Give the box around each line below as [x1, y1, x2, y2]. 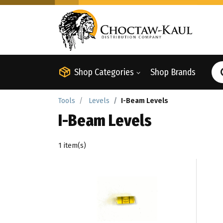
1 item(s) [58, 141, 86, 150]
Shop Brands [150, 67, 196, 78]
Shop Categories [74, 67, 134, 78]
